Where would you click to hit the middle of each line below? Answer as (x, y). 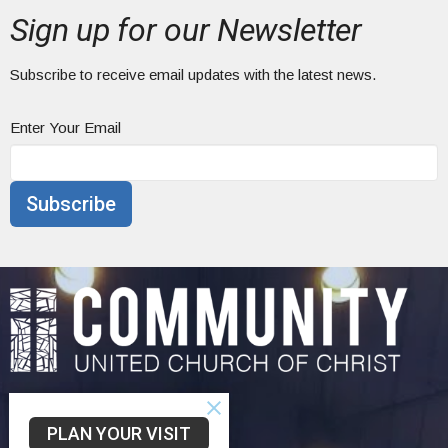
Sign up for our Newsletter (186, 30)
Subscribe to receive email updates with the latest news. (193, 75)
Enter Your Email (65, 128)
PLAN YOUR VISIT (118, 433)
